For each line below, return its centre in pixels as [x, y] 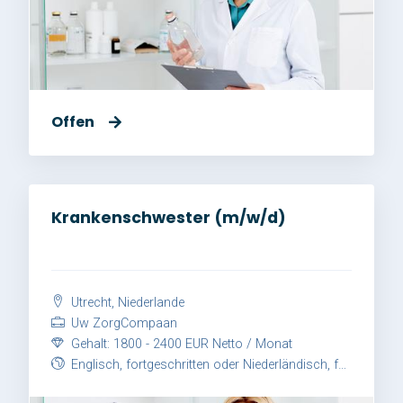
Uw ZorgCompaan [122, 323]
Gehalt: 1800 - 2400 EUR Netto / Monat [180, 344]
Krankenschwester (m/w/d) [169, 217]
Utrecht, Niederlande [126, 302]
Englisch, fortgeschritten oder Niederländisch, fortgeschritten [203, 364]
